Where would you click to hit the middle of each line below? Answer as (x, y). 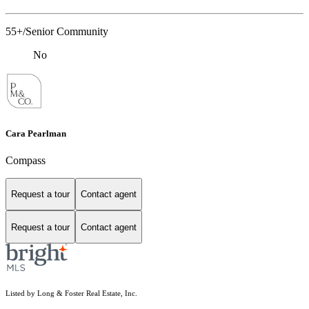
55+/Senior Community (57, 32)
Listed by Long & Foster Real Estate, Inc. (71, 294)
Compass (26, 160)
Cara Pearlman (36, 133)
